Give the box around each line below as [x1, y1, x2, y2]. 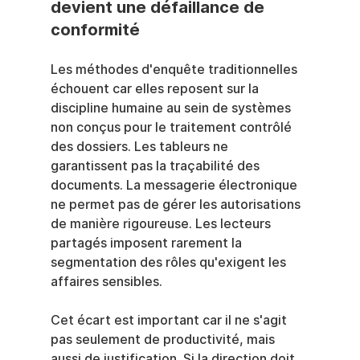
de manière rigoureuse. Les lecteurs [50, 216, 274, 231]
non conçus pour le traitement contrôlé [50, 120, 295, 135]
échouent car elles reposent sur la [50, 81, 262, 96]
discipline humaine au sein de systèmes [50, 100, 294, 116]
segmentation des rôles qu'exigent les [50, 255, 289, 270]
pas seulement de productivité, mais [50, 332, 278, 347]
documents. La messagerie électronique [50, 178, 301, 193]
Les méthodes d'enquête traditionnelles [50, 62, 301, 77]
